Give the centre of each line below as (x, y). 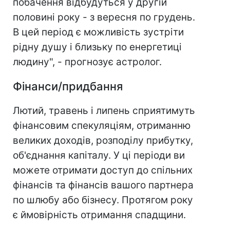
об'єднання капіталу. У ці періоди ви (99, 156)
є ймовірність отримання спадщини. (99, 215)
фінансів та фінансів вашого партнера (103, 185)
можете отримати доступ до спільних (103, 170)
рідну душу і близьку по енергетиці (97, 47)
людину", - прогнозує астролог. (87, 62)
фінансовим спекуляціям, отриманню (102, 126)
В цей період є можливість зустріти (98, 32)
